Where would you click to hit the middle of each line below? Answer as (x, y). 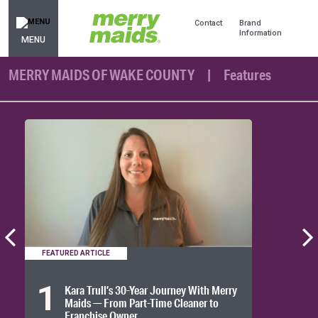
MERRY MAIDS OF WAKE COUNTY (103, 75)
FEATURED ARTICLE (76, 253)
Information (261, 33)
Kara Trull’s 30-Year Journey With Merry (151, 290)
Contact (209, 23)
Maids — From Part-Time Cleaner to (142, 302)
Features (246, 75)
